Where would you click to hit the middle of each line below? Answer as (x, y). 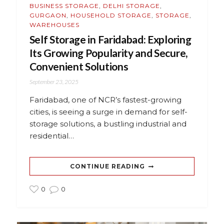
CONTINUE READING (107, 166)
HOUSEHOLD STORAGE (111, 15)
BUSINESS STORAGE (64, 5)
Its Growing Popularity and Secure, (108, 52)
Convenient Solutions (79, 66)
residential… (51, 135)
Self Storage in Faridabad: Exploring (110, 39)
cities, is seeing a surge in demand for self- (108, 111)
